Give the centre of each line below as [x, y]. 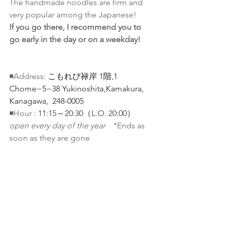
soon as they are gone [50, 138]
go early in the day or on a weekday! [75, 40]
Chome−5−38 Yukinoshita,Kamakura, [78, 89]
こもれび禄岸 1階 [80, 76]
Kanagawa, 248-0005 [46, 101]
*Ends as [130, 126]
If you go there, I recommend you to [76, 27]
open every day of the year [61, 126]
